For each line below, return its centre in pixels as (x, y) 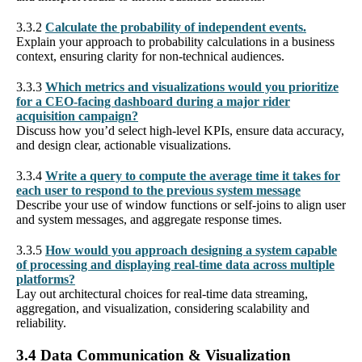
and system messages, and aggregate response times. (149, 219)
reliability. (41, 322)
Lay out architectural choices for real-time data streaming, (162, 293)
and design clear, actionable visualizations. (124, 145)
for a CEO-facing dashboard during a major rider (153, 101)
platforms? (46, 279)
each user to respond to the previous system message (158, 190)
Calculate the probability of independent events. (176, 27)
